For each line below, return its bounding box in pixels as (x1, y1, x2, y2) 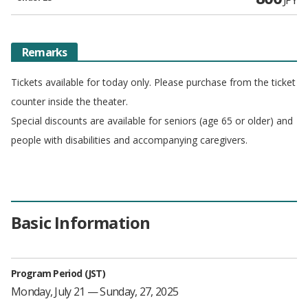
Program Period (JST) (11, 266, 105, 280)
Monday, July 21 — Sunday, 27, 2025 (11, 283, 179, 299)
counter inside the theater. (11, 94, 128, 108)
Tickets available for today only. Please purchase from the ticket (11, 75, 296, 89)
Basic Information (11, 211, 151, 234)
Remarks (22, 44, 67, 60)
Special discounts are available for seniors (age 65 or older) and (11, 113, 293, 127)
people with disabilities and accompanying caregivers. (11, 133, 247, 146)
